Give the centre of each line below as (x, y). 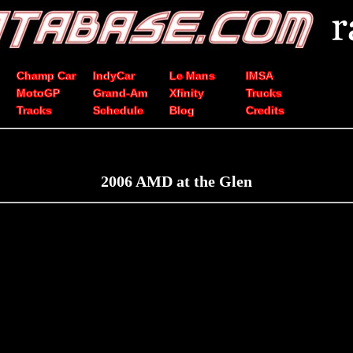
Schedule (118, 110)
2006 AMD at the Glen (176, 182)
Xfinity (187, 93)
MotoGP (38, 93)
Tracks (34, 110)
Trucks (264, 93)
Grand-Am (120, 93)
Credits (265, 110)
